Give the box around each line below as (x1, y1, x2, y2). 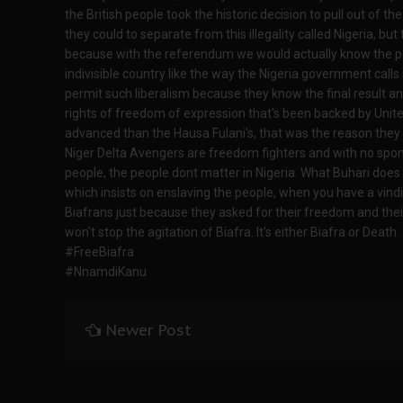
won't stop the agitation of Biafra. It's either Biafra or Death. (65, 225, 399, 239)
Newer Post (105, 320, 192, 340)
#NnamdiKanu (65, 264, 147, 279)
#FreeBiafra (65, 245, 134, 259)
